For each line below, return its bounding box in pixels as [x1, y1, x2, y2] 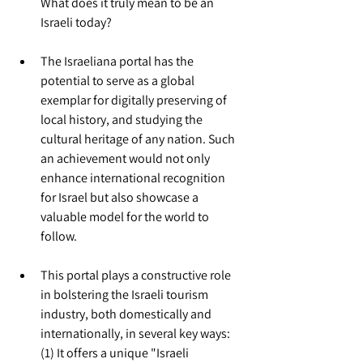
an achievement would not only [41, 150, 212, 167]
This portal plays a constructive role [41, 267, 233, 284]
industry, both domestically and [41, 305, 214, 322]
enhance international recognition [41, 169, 228, 186]
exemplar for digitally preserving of [41, 92, 229, 109]
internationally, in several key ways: [41, 325, 230, 342]
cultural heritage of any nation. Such [41, 130, 237, 147]
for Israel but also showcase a [41, 189, 201, 206]
